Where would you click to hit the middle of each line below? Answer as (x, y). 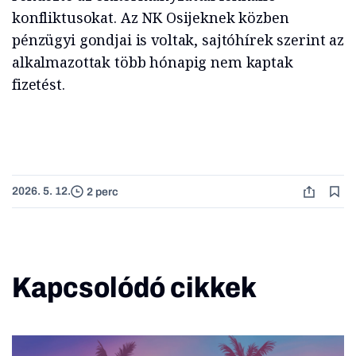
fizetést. (39, 85)
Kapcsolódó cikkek (134, 288)
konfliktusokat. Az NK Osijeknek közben (151, 18)
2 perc (103, 192)
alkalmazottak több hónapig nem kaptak (153, 62)
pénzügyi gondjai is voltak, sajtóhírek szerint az (178, 40)
